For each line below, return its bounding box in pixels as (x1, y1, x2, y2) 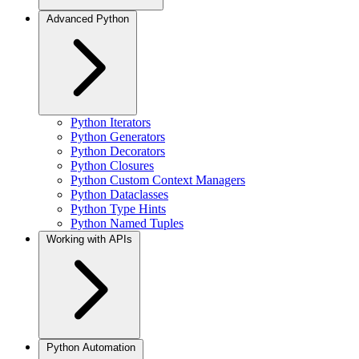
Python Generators (71, 130, 165, 143)
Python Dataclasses (71, 188, 168, 201)
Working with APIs (46, 233, 132, 245)
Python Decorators (71, 144, 165, 158)
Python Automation (46, 341, 135, 353)
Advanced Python (46, 13, 129, 25)
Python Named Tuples (71, 216, 184, 230)
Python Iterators (71, 115, 151, 129)
